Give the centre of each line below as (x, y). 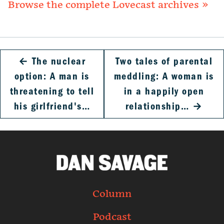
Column (112, 194)
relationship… (157, 106)
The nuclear (59, 61)
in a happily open (164, 91)
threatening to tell (52, 91)
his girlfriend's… (52, 106)
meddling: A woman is (164, 76)
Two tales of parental (164, 61)
